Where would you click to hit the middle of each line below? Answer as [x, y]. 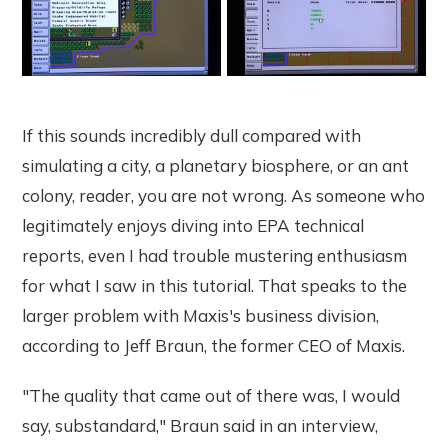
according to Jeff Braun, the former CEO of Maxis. [214, 345]
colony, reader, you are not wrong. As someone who [224, 195]
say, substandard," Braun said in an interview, [200, 425]
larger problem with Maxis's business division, [201, 315]
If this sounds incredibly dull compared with [192, 135]
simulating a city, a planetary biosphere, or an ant [216, 165]
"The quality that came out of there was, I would [211, 395]
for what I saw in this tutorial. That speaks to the [215, 285]
